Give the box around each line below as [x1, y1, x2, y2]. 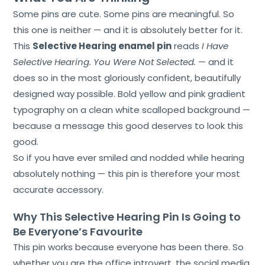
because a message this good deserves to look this [13, 119, 244, 132]
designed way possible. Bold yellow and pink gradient [13, 87, 246, 100]
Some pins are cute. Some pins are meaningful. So [13, 7, 235, 20]
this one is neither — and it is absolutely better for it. [13, 23, 243, 36]
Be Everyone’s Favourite [13, 224, 143, 239]
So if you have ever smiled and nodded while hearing [13, 151, 245, 164]
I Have [202, 39, 229, 52]
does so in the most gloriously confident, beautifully [13, 71, 241, 84]
